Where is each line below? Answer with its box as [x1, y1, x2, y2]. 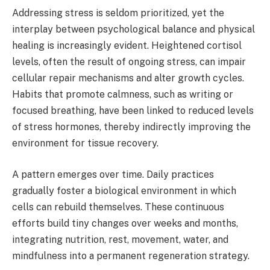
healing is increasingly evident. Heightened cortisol [12, 40, 242, 52]
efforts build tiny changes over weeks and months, [12, 217, 238, 229]
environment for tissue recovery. [12, 137, 159, 149]
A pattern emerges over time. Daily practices [12, 168, 214, 180]
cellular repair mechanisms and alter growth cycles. [12, 72, 244, 84]
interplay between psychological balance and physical [12, 24, 255, 36]
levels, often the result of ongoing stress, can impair [12, 56, 246, 68]
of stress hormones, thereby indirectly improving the [12, 121, 251, 133]
